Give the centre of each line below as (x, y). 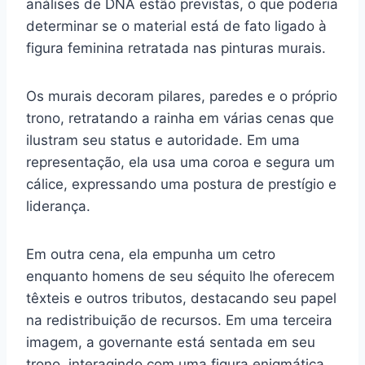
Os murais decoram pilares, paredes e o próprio (182, 96)
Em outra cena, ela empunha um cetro (151, 254)
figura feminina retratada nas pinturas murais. (176, 48)
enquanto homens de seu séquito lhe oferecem (180, 276)
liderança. (58, 206)
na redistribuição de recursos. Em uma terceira (179, 320)
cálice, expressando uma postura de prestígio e (181, 184)
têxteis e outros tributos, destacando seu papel (181, 298)
